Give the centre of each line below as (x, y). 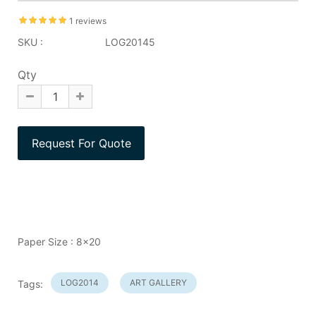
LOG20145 (129, 42)
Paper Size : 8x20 (61, 241)
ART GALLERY (158, 282)
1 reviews (88, 20)
